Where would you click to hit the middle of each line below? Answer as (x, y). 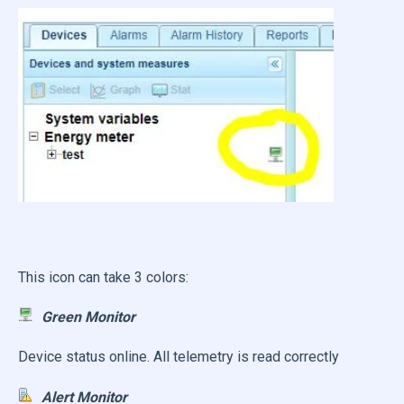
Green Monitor (88, 317)
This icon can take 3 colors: (103, 277)
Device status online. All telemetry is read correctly (178, 357)
